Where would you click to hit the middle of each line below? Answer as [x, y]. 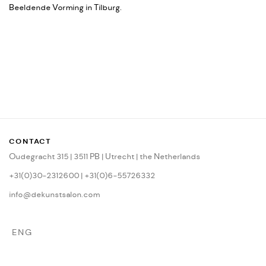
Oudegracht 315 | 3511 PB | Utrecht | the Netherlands [104, 157]
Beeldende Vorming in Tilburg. [65, 8]
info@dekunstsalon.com [54, 195]
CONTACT [30, 142]
